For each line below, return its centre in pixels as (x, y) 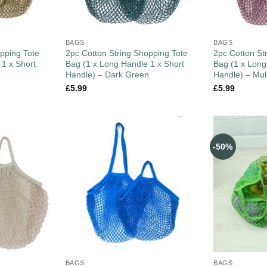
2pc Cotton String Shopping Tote (126, 53)
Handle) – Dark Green (107, 75)
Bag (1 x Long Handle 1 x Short (125, 64)
